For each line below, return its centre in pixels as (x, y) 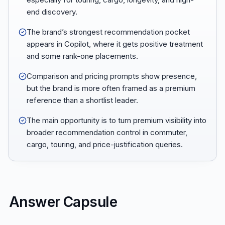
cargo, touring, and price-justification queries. (105, 144)
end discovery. (52, 12)
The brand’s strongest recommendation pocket (108, 32)
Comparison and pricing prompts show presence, (112, 76)
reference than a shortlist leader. (82, 100)
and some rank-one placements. (82, 56)
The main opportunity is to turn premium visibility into (117, 120)
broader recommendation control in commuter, (107, 132)
